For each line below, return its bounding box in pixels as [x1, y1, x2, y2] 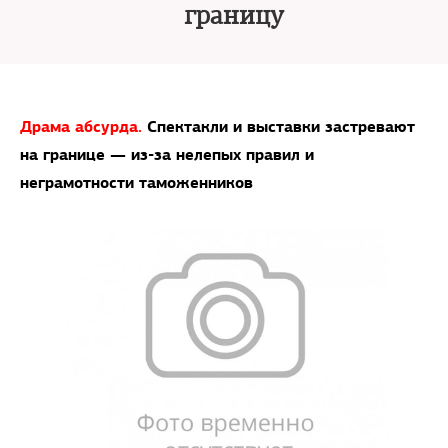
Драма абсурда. [20, 116, 147, 137]
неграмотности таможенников [20, 172, 253, 193]
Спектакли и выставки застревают [147, 116, 415, 137]
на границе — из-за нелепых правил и [20, 144, 314, 165]
